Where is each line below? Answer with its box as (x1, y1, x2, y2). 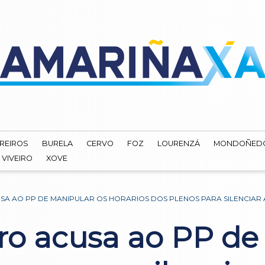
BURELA (42, 139, 73, 148)
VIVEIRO (1, 153, 33, 163)
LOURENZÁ (157, 139, 201, 148)
